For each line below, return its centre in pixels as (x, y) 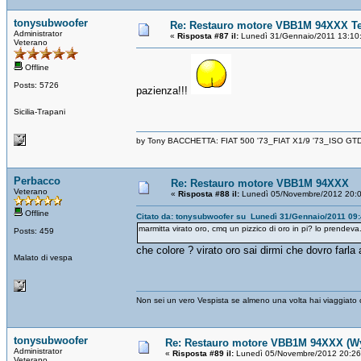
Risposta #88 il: (209, 193)
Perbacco (37, 180)
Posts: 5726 (36, 85)
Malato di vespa (43, 257)
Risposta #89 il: (203, 353)
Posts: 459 (34, 230)
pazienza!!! (164, 90)
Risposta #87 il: (208, 35)
